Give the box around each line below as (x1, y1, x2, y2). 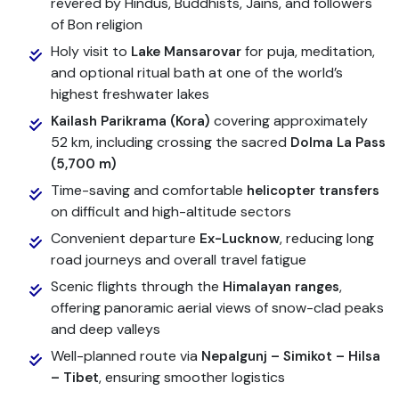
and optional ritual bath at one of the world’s (51, 62, 344, 82)
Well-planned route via (51, 346, 202, 365)
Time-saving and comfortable (51, 180, 248, 199)
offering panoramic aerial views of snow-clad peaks (51, 297, 385, 317)
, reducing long (280, 228, 375, 248)
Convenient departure (51, 228, 200, 248)
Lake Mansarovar (131, 42, 242, 61)
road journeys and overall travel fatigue (51, 249, 307, 269)
